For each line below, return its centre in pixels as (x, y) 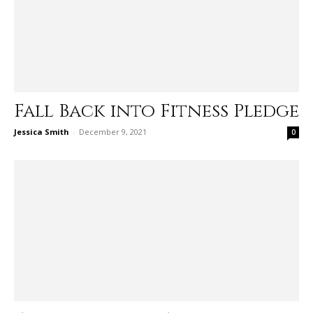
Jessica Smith (42, 132)
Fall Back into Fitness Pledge (156, 112)
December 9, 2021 (113, 132)
